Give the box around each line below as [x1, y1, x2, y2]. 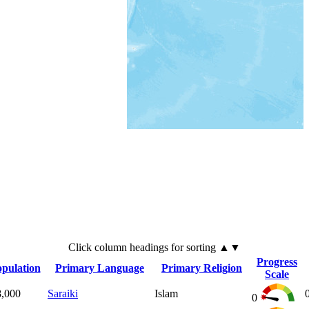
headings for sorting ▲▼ [130, 241, 241, 254]
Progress [257, 256, 297, 268]
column [94, 241, 130, 254]
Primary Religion [161, 262, 242, 275]
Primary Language [55, 262, 144, 275]
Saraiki [48, 288, 78, 300]
